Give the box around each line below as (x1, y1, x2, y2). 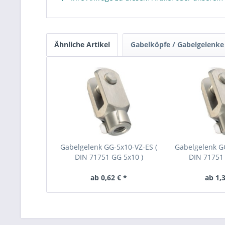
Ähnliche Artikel (54, 40, 110, 49)
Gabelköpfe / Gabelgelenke (131, 40, 224, 49)
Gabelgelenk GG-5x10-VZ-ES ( (60, 142, 158, 152)
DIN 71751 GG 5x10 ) (74, 152, 143, 162)
